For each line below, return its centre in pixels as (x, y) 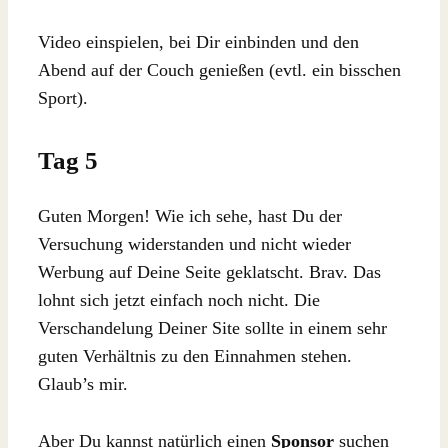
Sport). (63, 98)
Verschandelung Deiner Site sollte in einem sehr (212, 327)
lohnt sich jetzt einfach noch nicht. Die (179, 299)
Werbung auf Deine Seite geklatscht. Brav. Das (209, 271)
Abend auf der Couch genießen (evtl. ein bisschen (219, 70)
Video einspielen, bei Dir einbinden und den (198, 42)
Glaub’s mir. (83, 383)
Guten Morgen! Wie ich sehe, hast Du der (190, 215)
